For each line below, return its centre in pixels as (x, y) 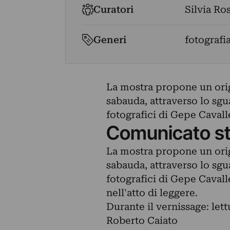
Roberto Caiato (142, 221)
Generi (110, 40)
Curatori (114, 9)
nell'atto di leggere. (152, 193)
